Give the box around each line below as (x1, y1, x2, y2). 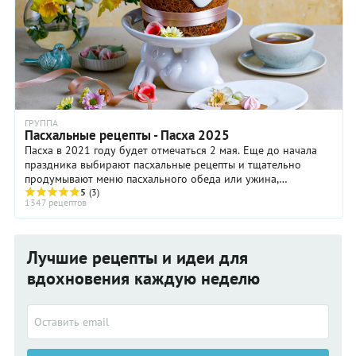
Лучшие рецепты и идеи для (27, 246, 248, 269)
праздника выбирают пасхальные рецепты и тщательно (25, 157, 301, 172)
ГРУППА (25, 116, 58, 129)
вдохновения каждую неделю (27, 266, 260, 289)
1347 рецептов (25, 195, 87, 208)
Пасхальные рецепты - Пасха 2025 (25, 126, 230, 144)
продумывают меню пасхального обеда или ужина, (25, 171, 279, 186)
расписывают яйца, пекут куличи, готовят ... (25, 185, 242, 200)
